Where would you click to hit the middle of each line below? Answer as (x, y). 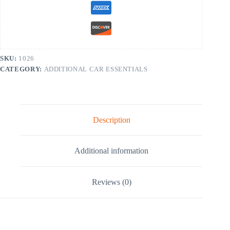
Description (111, 120)
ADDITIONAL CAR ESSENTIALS (96, 69)
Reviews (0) (111, 182)
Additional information (112, 151)
